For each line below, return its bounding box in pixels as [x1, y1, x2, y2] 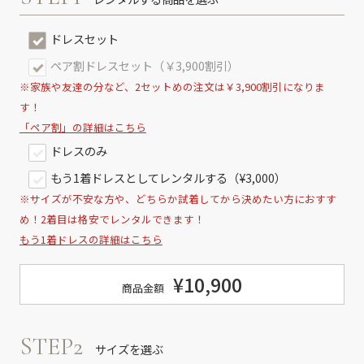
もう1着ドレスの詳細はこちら [19, 231, 162, 247]
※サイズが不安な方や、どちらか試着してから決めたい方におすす [19, 190, 336, 206]
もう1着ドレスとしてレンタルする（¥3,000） [48, 169, 287, 187]
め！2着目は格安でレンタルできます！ [19, 210, 205, 227]
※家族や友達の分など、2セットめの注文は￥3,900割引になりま [19, 78, 325, 94]
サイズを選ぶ [94, 340, 163, 357]
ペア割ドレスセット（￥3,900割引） [48, 57, 240, 74]
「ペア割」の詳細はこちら [19, 119, 146, 135]
